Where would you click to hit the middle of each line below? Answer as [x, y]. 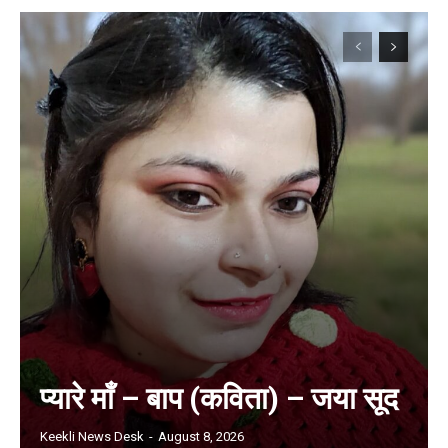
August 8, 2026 [201, 437]
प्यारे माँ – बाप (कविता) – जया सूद [219, 399]
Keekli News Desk [92, 437]
